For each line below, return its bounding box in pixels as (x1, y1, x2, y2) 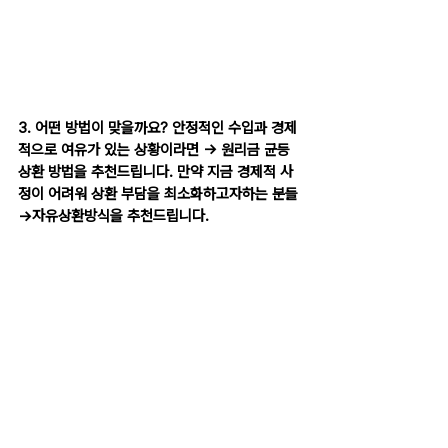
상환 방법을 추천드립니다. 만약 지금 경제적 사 (18, 163, 293, 181)
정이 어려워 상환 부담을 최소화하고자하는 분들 (18, 185, 302, 203)
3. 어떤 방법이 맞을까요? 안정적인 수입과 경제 (18, 119, 297, 137)
